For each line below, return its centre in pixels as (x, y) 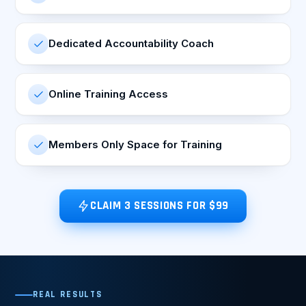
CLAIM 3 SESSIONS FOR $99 (159, 206)
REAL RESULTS (68, 295)
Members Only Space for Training (135, 145)
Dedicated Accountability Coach (131, 44)
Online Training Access (108, 94)
